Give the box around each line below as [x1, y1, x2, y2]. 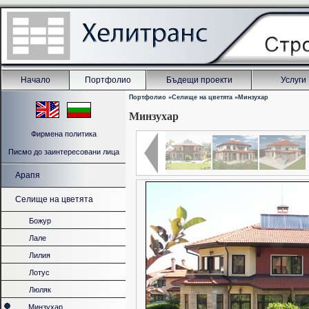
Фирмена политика [30, 130, 97, 138]
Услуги [280, 75, 306, 85]
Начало [21, 75, 50, 85]
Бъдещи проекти [166, 75, 232, 85]
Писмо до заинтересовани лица [8, 148, 119, 156]
